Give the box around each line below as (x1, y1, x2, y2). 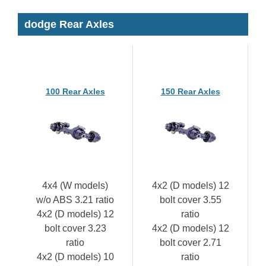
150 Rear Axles (160, 86, 220, 96)
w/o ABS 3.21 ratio (36, 194, 114, 205)
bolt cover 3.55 (159, 194, 221, 205)
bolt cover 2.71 (159, 237, 221, 248)
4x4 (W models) (42, 180, 108, 191)
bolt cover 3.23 (44, 223, 106, 233)
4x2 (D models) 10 (36, 251, 114, 262)
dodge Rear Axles (24, 18, 114, 30)
